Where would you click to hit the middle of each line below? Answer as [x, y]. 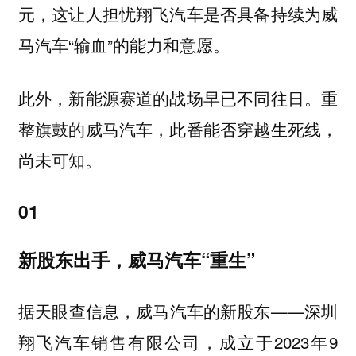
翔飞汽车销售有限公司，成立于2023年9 [178, 341]
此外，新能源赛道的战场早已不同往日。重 [178, 98]
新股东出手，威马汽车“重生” [136, 260]
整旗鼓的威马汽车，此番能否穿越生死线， [178, 129]
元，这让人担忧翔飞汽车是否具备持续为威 [178, 14]
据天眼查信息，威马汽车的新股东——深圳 [178, 310]
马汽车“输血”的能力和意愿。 [124, 45]
